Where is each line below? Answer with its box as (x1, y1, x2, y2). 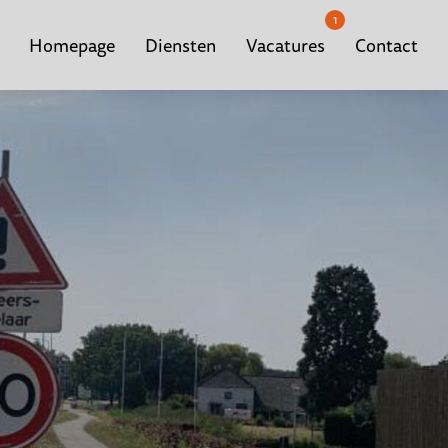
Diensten (145, 31, 216, 59)
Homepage (29, 31, 115, 59)
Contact (355, 31, 418, 59)
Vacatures (246, 31, 325, 59)
